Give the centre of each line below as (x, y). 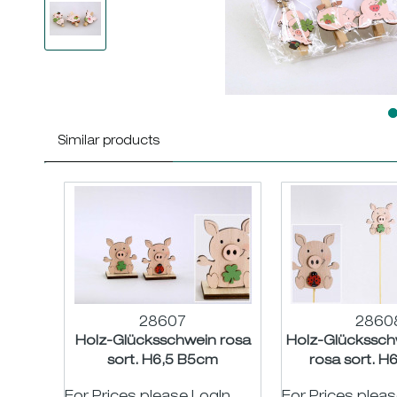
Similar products (109, 142)
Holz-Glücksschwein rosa (163, 342)
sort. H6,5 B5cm (163, 362)
